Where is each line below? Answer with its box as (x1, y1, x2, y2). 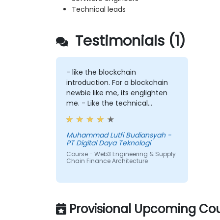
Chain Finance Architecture (66, 157, 148, 165)
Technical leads (72, 4, 126, 15)
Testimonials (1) (71, 31, 186, 51)
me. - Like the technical (66, 98, 148, 109)
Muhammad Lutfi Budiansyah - (66, 130, 171, 140)
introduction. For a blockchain (66, 78, 168, 88)
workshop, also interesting (66, 109, 155, 119)
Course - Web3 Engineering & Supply (66, 150, 176, 159)
